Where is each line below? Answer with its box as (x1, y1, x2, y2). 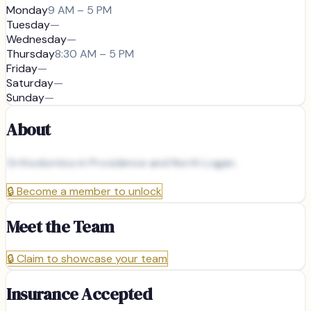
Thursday (6, 47, 55, 62)
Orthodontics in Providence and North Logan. (6, 155, 237, 171)
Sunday (6, 90, 44, 106)
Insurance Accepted (6, 282, 153, 305)
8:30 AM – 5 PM (55, 47, 134, 62)
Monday (6, 3, 48, 18)
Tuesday (6, 17, 50, 33)
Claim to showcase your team (17, 251, 167, 266)
